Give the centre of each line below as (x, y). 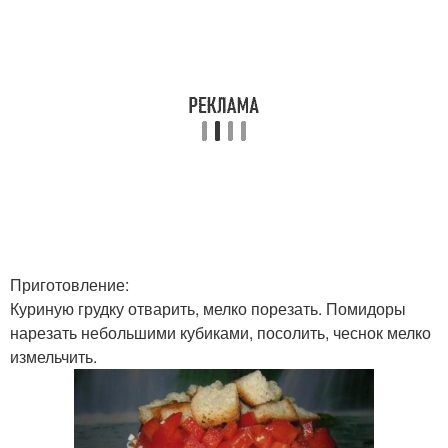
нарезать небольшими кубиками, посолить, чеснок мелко (220, 332)
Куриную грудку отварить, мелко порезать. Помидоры (208, 308)
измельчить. (53, 356)
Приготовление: (69, 284)
